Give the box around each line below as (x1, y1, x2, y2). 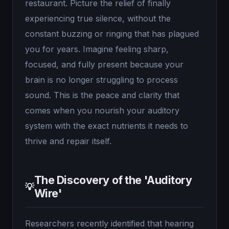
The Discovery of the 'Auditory (34, 173, 192, 187)
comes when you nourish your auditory (25, 105, 179, 116)
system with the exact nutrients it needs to (25, 121, 188, 131)
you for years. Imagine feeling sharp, (25, 44, 169, 54)
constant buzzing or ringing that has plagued (25, 29, 199, 39)
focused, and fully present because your (25, 59, 184, 70)
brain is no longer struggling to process (25, 75, 178, 85)
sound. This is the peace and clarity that (25, 90, 179, 100)
